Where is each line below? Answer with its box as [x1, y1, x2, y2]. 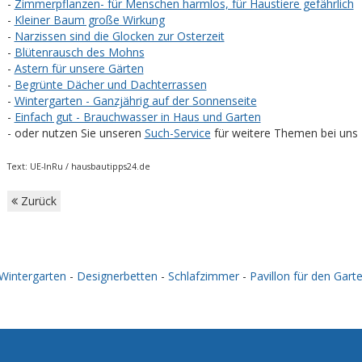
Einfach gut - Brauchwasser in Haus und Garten [14, 109, 261, 124]
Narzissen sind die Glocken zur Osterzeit [14, 28, 225, 44]
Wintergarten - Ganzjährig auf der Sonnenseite [14, 93, 257, 108]
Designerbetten [77, 268, 158, 284]
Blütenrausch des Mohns [14, 44, 145, 60]
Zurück [17, 193, 57, 208]
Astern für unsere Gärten [14, 61, 144, 76]
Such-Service [144, 125, 211, 141]
